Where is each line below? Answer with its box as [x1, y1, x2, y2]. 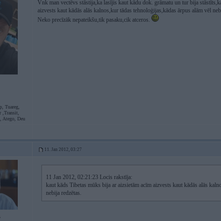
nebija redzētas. [46, 189, 81, 196]
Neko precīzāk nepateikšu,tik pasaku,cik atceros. [37, 16, 151, 23]
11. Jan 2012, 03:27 [44, 147, 82, 152]
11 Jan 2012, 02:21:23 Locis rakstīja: [46, 174, 132, 181]
